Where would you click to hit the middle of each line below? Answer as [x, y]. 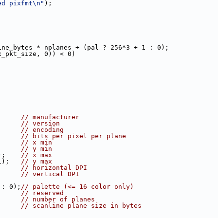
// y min [36, 149]
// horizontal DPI [54, 168]
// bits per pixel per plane [73, 136]
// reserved [42, 193]
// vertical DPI [50, 174]
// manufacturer [50, 117]
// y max [36, 161]
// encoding [42, 130]
